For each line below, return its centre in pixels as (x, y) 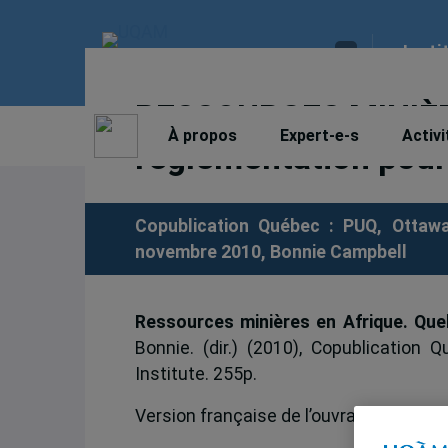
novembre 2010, (202, 251)
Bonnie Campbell (338, 251)
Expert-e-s (319, 135)
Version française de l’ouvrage (257, 416)
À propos (202, 135)
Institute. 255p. (195, 373)
